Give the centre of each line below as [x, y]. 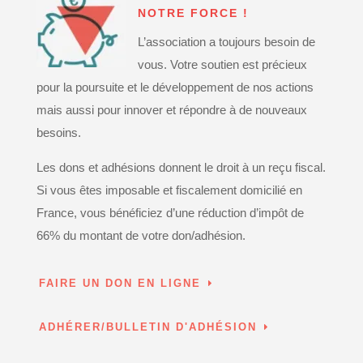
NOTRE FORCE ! [193, 13]
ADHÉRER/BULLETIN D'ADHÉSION [147, 327]
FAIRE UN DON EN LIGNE [120, 284]
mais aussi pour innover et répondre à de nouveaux [171, 110]
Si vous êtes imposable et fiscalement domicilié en [169, 190]
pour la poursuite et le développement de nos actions [175, 88]
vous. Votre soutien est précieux [222, 65]
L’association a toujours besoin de [226, 42]
